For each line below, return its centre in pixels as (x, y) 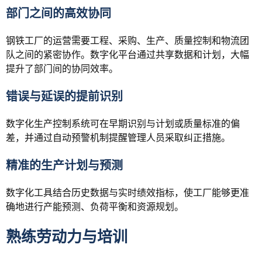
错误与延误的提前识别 (64, 96)
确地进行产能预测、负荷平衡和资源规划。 (95, 206)
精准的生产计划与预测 (64, 165)
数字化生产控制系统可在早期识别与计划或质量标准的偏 (123, 123)
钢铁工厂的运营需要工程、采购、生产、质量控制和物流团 (127, 40)
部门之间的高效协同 (58, 13)
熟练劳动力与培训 (67, 237)
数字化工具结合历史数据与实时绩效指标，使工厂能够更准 (127, 192)
